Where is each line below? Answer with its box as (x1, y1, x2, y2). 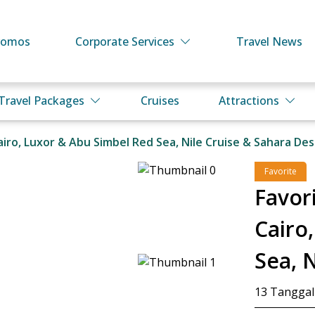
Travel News (236, 33, 302, 49)
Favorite (264, 165, 297, 177)
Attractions (219, 93, 279, 108)
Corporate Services (75, 33, 174, 49)
